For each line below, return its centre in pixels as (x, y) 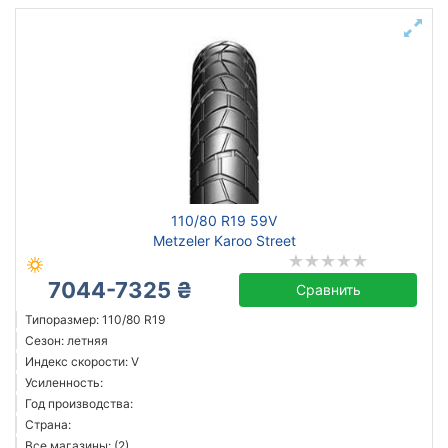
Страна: (48, 424)
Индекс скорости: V (82, 361)
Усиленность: (64, 382)
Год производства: (79, 403)
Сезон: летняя (66, 340)
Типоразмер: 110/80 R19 (95, 319)
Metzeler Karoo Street (224, 240)
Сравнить (328, 289)
